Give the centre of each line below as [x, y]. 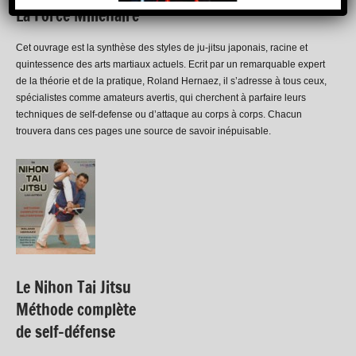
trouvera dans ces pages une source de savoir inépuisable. [143, 131]
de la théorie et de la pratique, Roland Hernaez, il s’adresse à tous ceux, [171, 81]
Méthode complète [76, 309]
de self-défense [66, 331]
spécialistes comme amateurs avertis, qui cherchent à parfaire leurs [161, 97]
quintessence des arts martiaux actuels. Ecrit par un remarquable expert [170, 64]
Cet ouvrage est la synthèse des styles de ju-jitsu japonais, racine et [162, 47]
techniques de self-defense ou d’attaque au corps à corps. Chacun [159, 114]
